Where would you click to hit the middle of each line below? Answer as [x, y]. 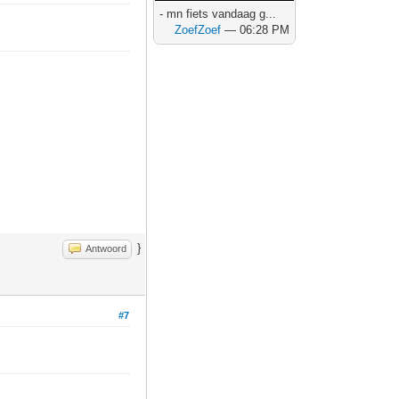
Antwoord [106, 248]
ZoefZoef [198, 30]
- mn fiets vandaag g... [218, 14]
